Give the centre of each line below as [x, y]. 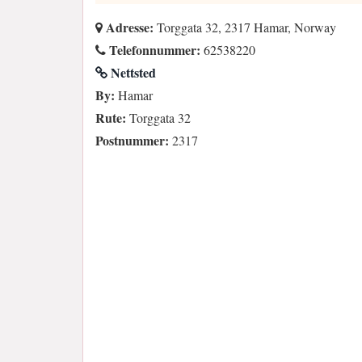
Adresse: [128, 27]
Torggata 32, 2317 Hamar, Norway [245, 27]
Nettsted [132, 73]
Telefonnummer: [153, 50]
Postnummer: [132, 141]
